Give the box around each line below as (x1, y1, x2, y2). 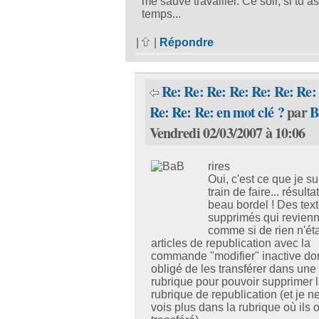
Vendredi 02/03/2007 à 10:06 (149, 122, 305, 144)
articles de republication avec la (150, 236, 310, 249)
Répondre (159, 36, 214, 49)
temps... (141, 8, 181, 21)
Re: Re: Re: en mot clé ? (149, 102, 285, 123)
